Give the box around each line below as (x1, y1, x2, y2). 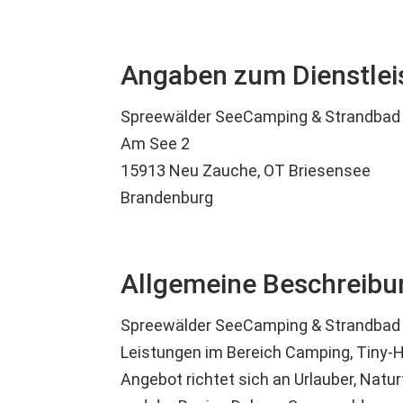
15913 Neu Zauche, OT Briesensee (121, 161, 372, 181)
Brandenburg (121, 188, 214, 208)
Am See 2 (121, 134, 191, 154)
